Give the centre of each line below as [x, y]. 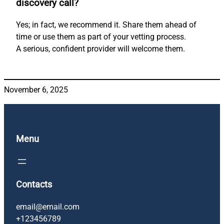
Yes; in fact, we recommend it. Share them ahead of [106, 25]
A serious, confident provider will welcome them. [100, 49]
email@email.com [48, 207]
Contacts [34, 184]
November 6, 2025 [36, 90]
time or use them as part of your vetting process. [101, 37]
